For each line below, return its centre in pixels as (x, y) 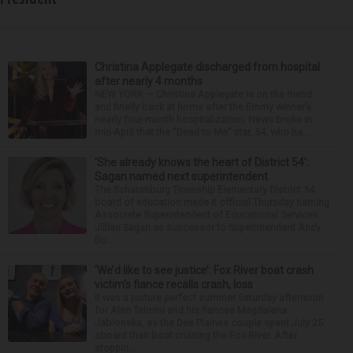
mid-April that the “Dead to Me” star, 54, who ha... (202, 132)
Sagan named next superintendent (181, 176)
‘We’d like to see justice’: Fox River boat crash (204, 270)
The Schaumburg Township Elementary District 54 (204, 189)
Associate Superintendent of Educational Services (206, 214)
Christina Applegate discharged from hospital (207, 67)
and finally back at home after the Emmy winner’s (203, 106)
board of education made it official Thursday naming (212, 202)
